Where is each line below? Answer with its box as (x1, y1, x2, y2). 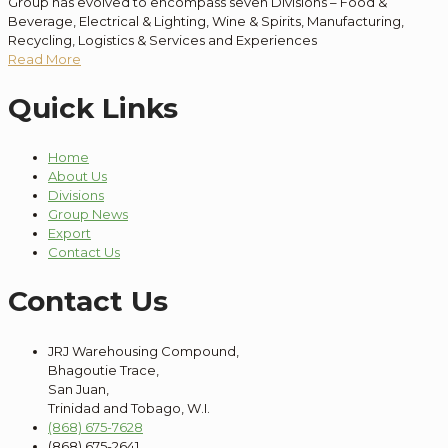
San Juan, (48, 380, 109, 397)
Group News (48, 206, 128, 223)
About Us (48, 168, 107, 185)
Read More (8, 50, 81, 67)
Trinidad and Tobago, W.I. (48, 399, 210, 416)
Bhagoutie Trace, (48, 361, 159, 378)
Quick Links (8, 90, 178, 125)
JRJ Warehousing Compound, (48, 342, 239, 359)
